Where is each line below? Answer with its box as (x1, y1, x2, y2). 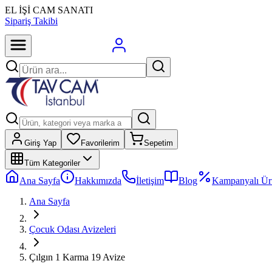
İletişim (136, 175, 164, 186)
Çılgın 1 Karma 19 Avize (29, 252, 125, 262)
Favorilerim (81, 138, 120, 148)
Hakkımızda (75, 175, 121, 186)
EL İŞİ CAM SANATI (5, 5, 93, 15)
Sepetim (144, 138, 173, 148)
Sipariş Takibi (5, 16, 58, 26)
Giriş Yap (24, 138, 56, 148)
